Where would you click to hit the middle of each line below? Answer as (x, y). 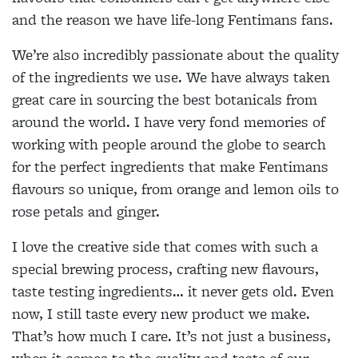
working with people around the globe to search (169, 144)
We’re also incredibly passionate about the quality (175, 54)
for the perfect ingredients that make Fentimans (170, 166)
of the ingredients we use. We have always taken (171, 77)
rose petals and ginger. (86, 211)
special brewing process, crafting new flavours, (165, 268)
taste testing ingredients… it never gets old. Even (173, 291)
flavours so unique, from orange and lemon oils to (175, 189)
